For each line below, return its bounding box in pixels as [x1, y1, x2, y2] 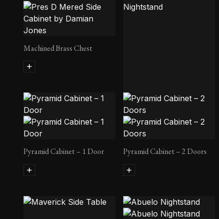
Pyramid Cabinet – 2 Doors [123, 146, 207, 157]
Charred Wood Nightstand [123, 103, 206, 114]
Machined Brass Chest [23, 43, 92, 53]
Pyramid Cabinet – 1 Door [23, 146, 104, 157]
